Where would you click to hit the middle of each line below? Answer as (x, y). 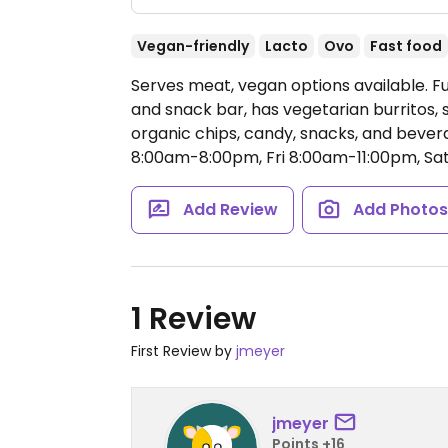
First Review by (183, 351)
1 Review (193, 319)
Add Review (230, 209)
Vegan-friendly (193, 46)
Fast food (406, 46)
